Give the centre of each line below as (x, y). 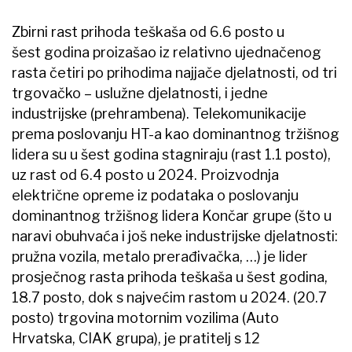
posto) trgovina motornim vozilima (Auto (145, 318)
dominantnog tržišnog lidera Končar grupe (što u (172, 216)
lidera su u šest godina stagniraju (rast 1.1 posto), (171, 155)
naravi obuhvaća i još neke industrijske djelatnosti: (175, 236)
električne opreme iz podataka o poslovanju (155, 196)
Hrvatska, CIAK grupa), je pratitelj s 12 (136, 339)
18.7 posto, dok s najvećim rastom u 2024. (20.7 (169, 298)
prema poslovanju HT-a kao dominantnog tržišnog (176, 134)
